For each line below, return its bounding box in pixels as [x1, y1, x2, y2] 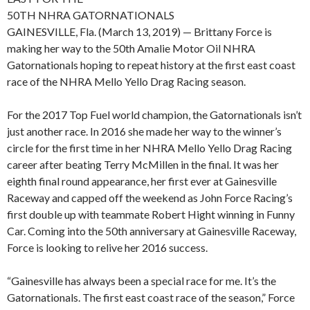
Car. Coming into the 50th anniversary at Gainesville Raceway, [7, 224, 296, 238]
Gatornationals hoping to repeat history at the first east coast [7, 58, 295, 72]
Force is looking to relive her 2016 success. [7, 241, 208, 255]
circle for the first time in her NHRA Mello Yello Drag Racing [7, 141, 292, 155]
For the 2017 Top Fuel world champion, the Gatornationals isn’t [7, 108, 302, 122]
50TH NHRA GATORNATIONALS [7, 8, 174, 22]
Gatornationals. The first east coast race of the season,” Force [7, 291, 295, 304]
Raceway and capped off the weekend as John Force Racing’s [7, 191, 293, 205]
